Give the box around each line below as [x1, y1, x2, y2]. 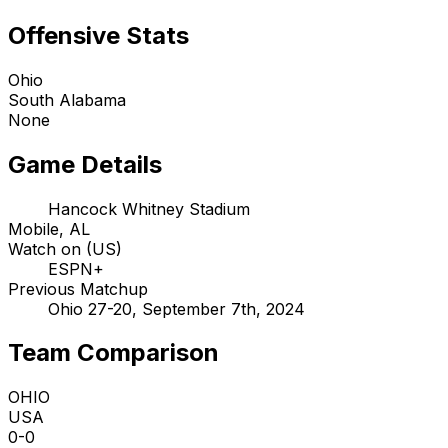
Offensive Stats [8, 20, 189, 50]
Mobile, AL [8, 218, 90, 239]
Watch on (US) [8, 238, 122, 259]
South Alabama [8, 89, 126, 110]
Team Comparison [8, 338, 219, 368]
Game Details [8, 149, 162, 179]
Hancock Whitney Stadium [48, 198, 250, 219]
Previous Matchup [8, 278, 148, 299]
